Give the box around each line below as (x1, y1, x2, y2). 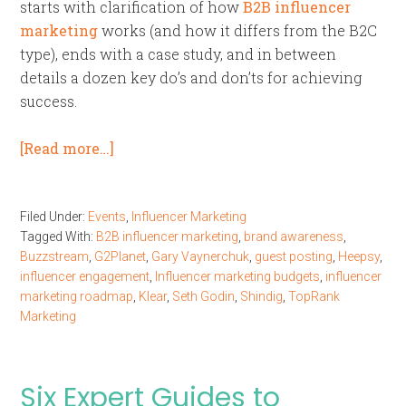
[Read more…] (20, 139, 115, 158)
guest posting (255, 249, 333, 264)
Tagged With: (20, 229, 97, 244)
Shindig (240, 289, 284, 304)
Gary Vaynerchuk (151, 249, 250, 264)
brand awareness (244, 229, 344, 244)
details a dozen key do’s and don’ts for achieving (20, 68, 362, 87)
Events (88, 209, 127, 224)
